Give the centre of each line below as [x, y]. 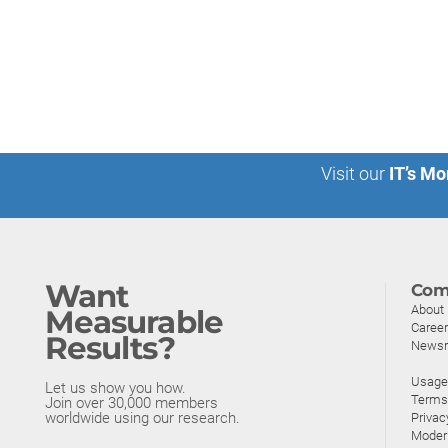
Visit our [353, 173]
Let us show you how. [115, 388]
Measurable [134, 322]
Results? [110, 348]
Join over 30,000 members [131, 403]
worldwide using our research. [142, 418]
